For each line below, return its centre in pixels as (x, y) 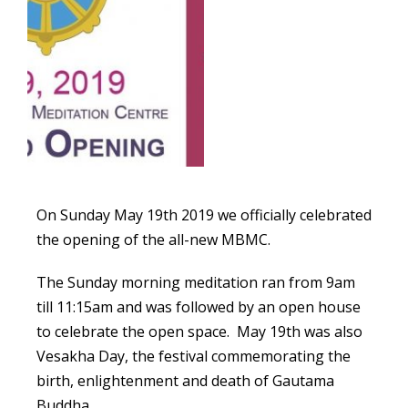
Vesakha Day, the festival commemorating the (194, 356)
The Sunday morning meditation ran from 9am (196, 282)
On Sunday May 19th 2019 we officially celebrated (204, 215)
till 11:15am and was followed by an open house (199, 307)
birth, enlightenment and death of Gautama (185, 381)
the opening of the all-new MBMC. (153, 240)
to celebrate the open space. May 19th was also (199, 331)
